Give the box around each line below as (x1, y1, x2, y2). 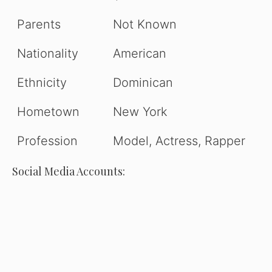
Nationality (17, 46, 78, 61)
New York (113, 104, 168, 119)
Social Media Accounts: (12, 163, 125, 178)
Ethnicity (17, 75, 67, 90)
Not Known (113, 16, 177, 32)
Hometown (17, 104, 80, 119)
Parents (17, 16, 61, 32)
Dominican (113, 75, 173, 90)
